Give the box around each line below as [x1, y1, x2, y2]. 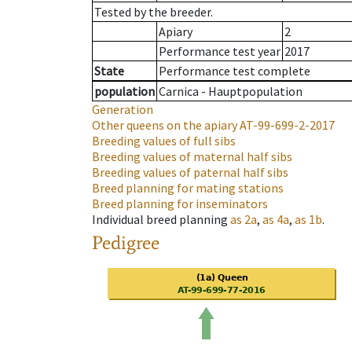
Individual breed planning [92, 211, 228, 228]
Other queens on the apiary [92, 117, 237, 134]
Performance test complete [159, 63, 310, 79]
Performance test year [159, 43, 280, 60]
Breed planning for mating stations [92, 180, 284, 196]
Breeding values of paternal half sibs [92, 164, 288, 181]
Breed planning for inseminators [92, 196, 268, 212]
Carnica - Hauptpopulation [159, 83, 302, 100]
